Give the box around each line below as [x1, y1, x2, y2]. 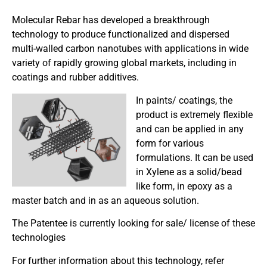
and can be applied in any [136, 123, 244, 135]
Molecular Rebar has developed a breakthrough [12, 14, 210, 26]
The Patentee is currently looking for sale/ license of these [12, 218, 255, 229]
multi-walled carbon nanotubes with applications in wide [12, 43, 249, 55]
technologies [12, 232, 66, 244]
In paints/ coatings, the [136, 94, 232, 106]
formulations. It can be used [136, 151, 253, 163]
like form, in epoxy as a [136, 180, 232, 192]
